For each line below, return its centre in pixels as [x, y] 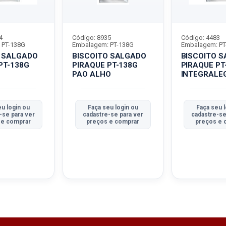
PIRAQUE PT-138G [105, 65]
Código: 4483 [200, 38]
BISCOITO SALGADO [109, 56]
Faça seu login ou [113, 107]
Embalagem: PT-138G [103, 45]
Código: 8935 [92, 38]
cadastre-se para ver [113, 115]
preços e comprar [113, 122]
